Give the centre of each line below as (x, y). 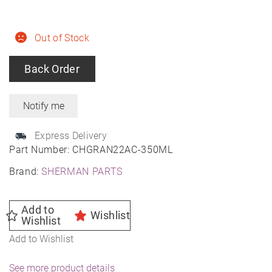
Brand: (25, 172)
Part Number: (41, 150)
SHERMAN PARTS (82, 172)
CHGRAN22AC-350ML (123, 150)
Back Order (52, 69)
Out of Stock (62, 38)
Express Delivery (71, 136)
